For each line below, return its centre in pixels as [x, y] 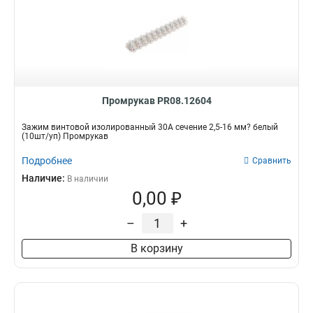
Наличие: [44, 178]
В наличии [88, 179]
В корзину [156, 248]
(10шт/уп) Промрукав [65, 136]
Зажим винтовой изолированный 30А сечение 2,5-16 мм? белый [150, 127]
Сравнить [272, 161]
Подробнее [47, 161]
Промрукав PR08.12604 [156, 101]
